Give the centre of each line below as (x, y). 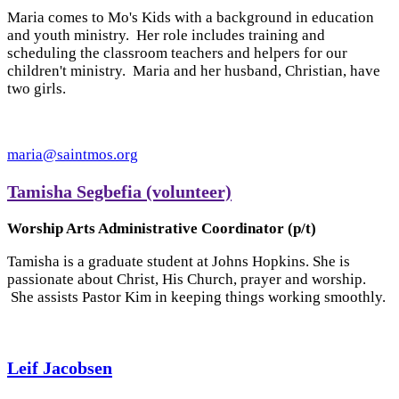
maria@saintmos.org (73, 155)
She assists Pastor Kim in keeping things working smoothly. (198, 297)
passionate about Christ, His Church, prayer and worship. (187, 280)
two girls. (42, 89)
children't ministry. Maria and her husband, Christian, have (194, 71)
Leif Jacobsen (60, 367)
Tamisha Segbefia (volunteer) (119, 192)
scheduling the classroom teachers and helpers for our (177, 53)
